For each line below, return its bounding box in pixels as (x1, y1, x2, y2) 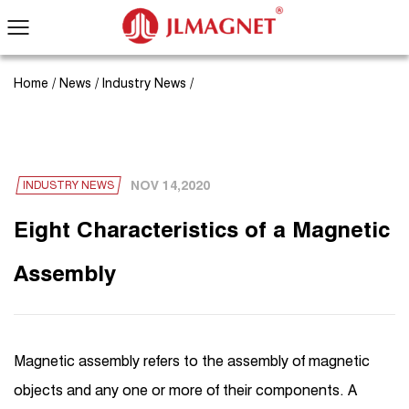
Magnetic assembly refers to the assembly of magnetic (14, 352, 370, 370)
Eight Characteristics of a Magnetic (14, 216, 390, 243)
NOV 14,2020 (131, 177, 210, 193)
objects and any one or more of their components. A (14, 382, 357, 399)
